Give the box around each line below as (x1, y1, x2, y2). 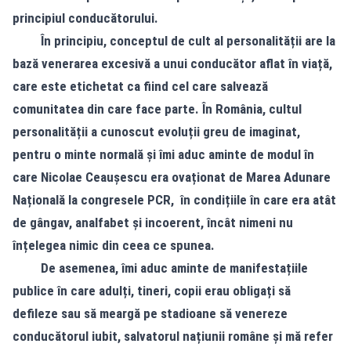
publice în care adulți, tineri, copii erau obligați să (13, 282, 291, 299)
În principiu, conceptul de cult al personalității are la (13, 32, 335, 49)
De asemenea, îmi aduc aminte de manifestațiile (13, 259, 308, 276)
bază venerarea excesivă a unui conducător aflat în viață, (13, 55, 332, 71)
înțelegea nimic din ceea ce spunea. (13, 237, 215, 253)
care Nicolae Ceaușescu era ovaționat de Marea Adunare (13, 168, 331, 185)
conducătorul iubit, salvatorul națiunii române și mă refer (13, 327, 333, 344)
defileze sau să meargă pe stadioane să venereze (13, 305, 288, 321)
